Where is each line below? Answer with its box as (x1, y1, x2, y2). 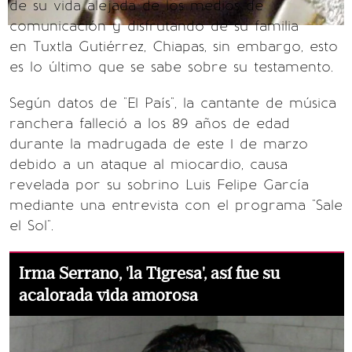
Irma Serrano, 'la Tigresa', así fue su (19, 263, 280, 284)
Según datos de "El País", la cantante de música (9, 94, 336, 112)
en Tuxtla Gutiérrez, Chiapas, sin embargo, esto (9, 38, 338, 55)
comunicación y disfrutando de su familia (9, 17, 299, 35)
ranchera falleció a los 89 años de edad (9, 115, 290, 132)
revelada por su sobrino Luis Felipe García (9, 176, 309, 193)
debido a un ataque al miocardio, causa (9, 156, 288, 173)
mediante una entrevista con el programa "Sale (9, 196, 343, 214)
